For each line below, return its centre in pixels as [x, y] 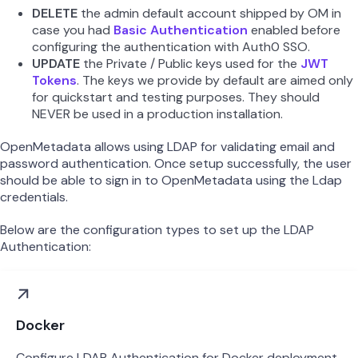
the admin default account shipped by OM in [209, 13]
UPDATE [56, 63]
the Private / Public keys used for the [190, 63]
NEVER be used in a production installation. [157, 113]
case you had [73, 30]
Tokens [54, 80]
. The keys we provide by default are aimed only [215, 80]
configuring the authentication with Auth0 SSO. [171, 46]
